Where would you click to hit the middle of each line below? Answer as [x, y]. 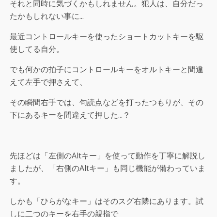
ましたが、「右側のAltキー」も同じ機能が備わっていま [108, 168]
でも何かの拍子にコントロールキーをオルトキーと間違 [107, 70]
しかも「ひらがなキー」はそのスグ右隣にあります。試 [107, 201]
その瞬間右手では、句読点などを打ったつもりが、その [107, 102]
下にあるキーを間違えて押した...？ [70, 115]
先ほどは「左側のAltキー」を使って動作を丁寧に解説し [108, 156]
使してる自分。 [37, 49]
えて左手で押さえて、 [48, 82]
